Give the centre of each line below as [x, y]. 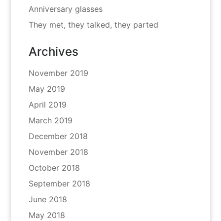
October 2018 [54, 168]
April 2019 [47, 105]
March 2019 [50, 121]
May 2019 [47, 89]
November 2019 [58, 73]
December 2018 [58, 136]
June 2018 [48, 200]
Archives [53, 52]
